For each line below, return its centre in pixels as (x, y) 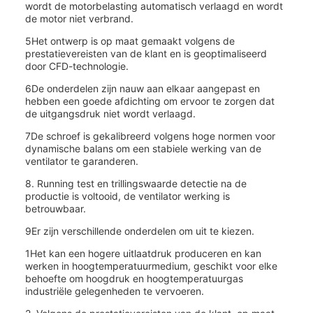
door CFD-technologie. (77, 66)
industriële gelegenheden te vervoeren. (115, 291)
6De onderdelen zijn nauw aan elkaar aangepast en (143, 88)
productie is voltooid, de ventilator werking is (128, 196)
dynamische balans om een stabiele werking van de (143, 148)
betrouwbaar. (56, 209)
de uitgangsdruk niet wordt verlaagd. (110, 114)
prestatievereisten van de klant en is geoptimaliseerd (146, 53)
